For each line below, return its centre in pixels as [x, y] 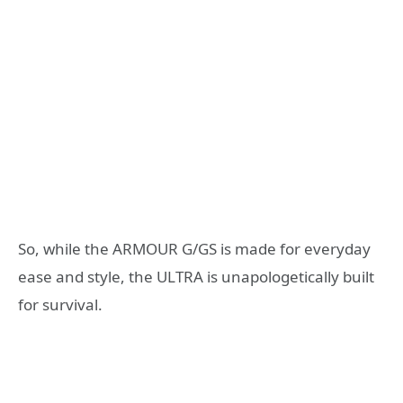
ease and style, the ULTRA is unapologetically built [196, 277]
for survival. [60, 305]
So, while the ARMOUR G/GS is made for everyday [194, 249]
